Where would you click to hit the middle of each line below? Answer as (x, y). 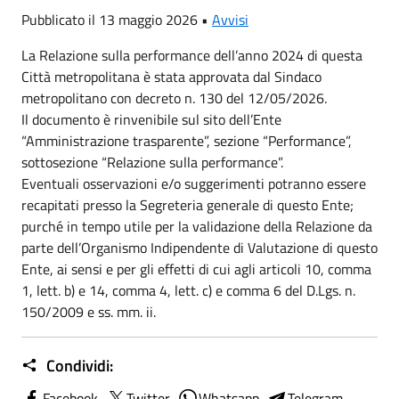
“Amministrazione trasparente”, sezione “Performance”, (187, 141)
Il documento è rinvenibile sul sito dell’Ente (151, 119)
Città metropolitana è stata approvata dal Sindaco (171, 77)
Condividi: (78, 366)
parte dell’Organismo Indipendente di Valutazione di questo (199, 248)
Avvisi (230, 20)
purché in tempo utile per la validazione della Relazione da (197, 226)
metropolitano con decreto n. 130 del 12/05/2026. (174, 98)
